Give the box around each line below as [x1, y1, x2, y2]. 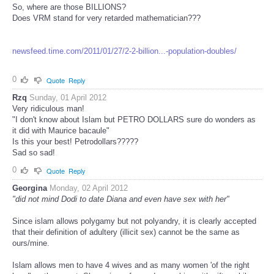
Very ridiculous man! [12, 103, 84, 113]
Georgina [12, 183, 47, 193]
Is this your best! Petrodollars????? [12, 136, 138, 146]
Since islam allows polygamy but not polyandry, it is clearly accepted [12, 216, 256, 226]
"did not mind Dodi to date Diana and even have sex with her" [12, 194, 229, 204]
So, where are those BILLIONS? [12, 2, 126, 12]
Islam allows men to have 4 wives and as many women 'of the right [12, 260, 250, 270]
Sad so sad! [12, 147, 55, 157]
